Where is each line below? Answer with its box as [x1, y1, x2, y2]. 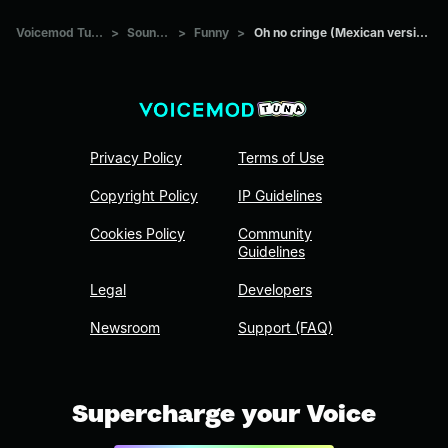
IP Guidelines [238, 187, 322, 205]
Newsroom [90, 319, 160, 337]
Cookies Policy [90, 225, 185, 243]
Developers [238, 281, 312, 299]
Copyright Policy [90, 187, 198, 205]
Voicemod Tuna [91, 24, 103, 40]
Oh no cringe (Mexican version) [416, 24, 428, 40]
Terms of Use [238, 149, 324, 167]
